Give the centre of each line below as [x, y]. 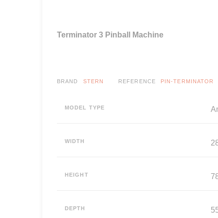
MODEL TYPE [85, 107]
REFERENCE [137, 81]
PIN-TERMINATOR [187, 81]
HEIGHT [77, 174]
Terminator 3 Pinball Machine [110, 35]
